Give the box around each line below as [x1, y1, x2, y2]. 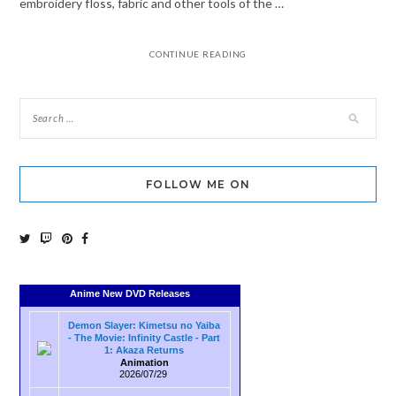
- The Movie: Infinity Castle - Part [68, 331, 221, 343]
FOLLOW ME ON [146, 178, 250, 192]
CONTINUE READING [149, 49, 247, 60]
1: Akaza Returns [104, 344, 185, 355]
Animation [119, 356, 169, 368]
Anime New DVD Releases [69, 287, 190, 299]
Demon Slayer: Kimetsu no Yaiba [68, 319, 221, 331]
